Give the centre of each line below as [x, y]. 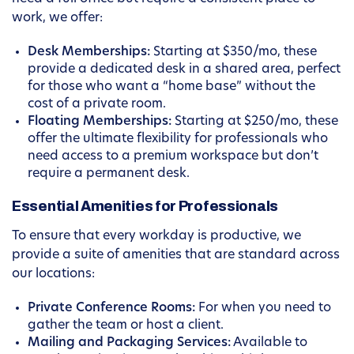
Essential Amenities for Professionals [145, 207]
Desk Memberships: [89, 53]
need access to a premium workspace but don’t [173, 157]
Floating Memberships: [100, 122]
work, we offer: [57, 19]
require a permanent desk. [109, 174]
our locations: [53, 275]
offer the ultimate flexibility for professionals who [178, 139]
